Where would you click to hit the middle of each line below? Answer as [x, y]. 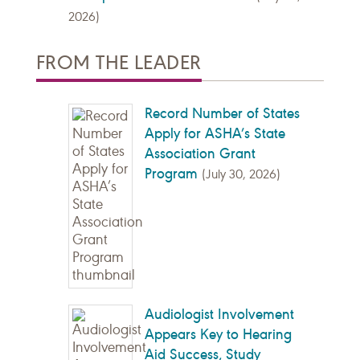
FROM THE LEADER [119, 63]
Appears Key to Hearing [218, 335]
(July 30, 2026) [241, 175]
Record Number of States [222, 114]
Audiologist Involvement [219, 315]
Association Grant [200, 154]
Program [171, 174]
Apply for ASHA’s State [215, 134]
